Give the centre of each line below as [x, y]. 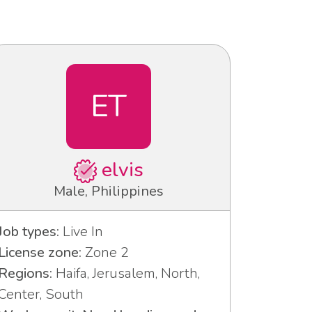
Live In [81, 232]
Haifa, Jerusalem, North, [126, 274]
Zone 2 [105, 253]
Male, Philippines [109, 192]
